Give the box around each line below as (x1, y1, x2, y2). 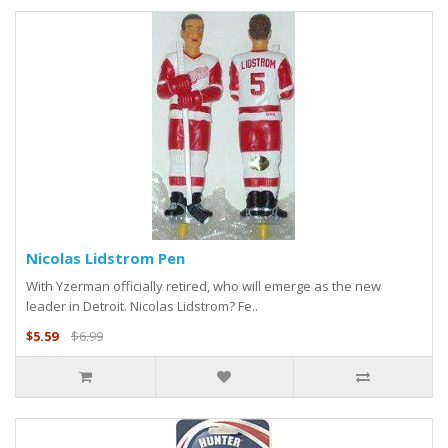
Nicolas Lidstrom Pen (26, 248, 185, 269)
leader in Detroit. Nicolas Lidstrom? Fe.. (26, 297, 258, 316)
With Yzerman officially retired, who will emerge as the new (26, 277, 381, 296)
